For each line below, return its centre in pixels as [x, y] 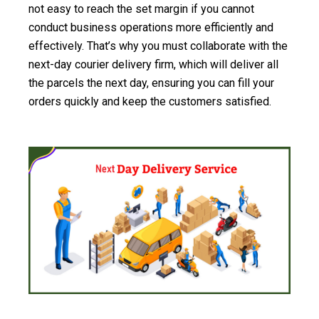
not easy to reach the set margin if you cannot [141, 9]
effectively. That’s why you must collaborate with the [158, 46]
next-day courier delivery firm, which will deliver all [153, 64]
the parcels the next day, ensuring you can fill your [151, 83]
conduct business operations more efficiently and [151, 27]
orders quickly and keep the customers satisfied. [150, 101]
